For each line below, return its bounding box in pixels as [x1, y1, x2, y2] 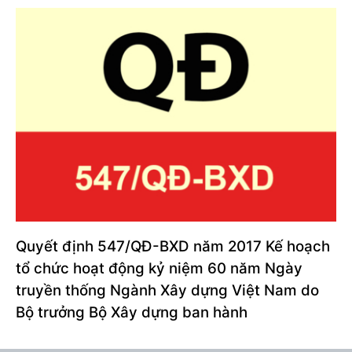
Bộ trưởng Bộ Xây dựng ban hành [16, 302, 247, 321]
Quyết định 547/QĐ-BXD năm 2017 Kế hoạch [16, 236, 330, 255]
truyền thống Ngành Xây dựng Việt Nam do [16, 280, 319, 299]
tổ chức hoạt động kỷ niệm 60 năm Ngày [16, 258, 302, 277]
